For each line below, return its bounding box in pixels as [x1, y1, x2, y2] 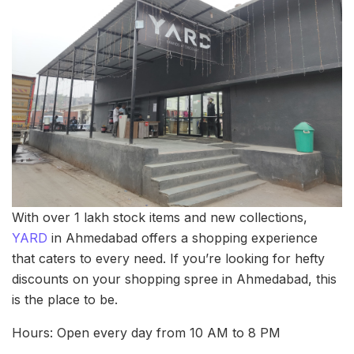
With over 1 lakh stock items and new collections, [12, 209, 307, 226]
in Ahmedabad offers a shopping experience [47, 230, 318, 247]
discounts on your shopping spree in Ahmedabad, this [12, 271, 337, 288]
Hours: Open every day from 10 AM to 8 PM [12, 325, 281, 341]
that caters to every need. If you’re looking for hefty [12, 250, 325, 267]
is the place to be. [12, 292, 118, 308]
